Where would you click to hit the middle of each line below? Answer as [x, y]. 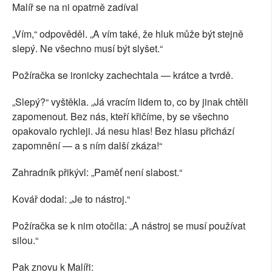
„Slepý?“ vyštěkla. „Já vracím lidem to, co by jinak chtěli [130, 102]
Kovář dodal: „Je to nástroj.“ [71, 199]
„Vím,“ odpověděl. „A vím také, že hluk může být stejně [128, 34]
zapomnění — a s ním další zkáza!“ [87, 146]
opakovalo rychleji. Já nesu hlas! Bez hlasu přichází [123, 131]
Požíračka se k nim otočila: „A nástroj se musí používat [129, 226]
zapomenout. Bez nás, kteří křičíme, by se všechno [121, 117]
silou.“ [25, 240]
